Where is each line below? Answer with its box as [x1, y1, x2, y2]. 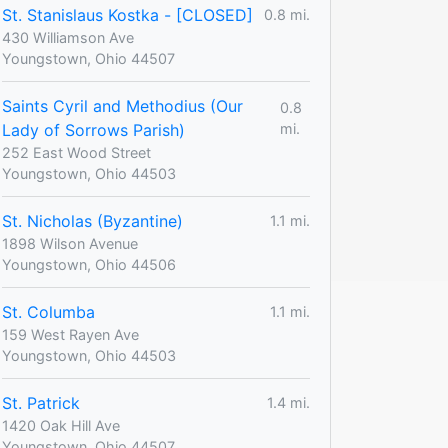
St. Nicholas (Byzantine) [2, 210, 183, 231]
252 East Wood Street [2, 143, 151, 161]
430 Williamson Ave [2, 28, 134, 46]
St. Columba [2, 301, 95, 322]
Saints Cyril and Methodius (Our [2, 95, 243, 116]
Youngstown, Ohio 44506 [2, 255, 176, 273]
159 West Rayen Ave [2, 325, 139, 343]
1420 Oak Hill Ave [2, 416, 120, 434]
